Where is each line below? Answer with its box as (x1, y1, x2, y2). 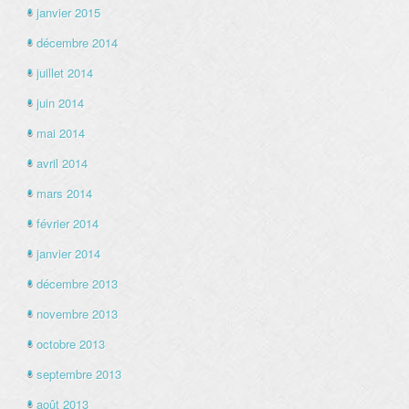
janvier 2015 (37, 4, 100, 22)
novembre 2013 (37, 305, 118, 323)
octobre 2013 (37, 335, 105, 353)
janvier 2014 (37, 245, 100, 263)
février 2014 (37, 215, 99, 233)
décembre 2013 (37, 275, 118, 293)
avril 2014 (37, 154, 88, 173)
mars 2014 (37, 184, 92, 203)
